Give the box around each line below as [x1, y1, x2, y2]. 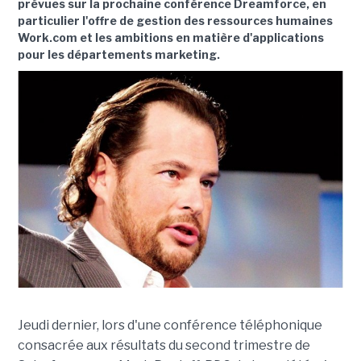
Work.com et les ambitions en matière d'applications [17, 31, 324, 44]
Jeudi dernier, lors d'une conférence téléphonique [17, 317, 322, 334]
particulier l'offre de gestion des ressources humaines [17, 14, 333, 27]
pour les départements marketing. [17, 48, 220, 61]
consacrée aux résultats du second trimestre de [17, 338, 310, 354]
